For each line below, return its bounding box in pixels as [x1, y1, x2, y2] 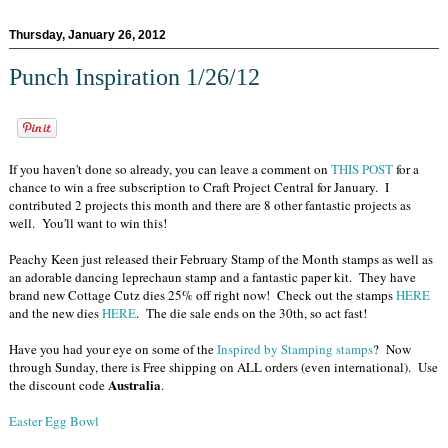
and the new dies [9, 304, 102, 323]
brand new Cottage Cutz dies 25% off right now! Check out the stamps [9, 286, 396, 305]
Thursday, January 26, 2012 [9, 27, 166, 42]
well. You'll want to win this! [9, 214, 167, 233]
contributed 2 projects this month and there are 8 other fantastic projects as [9, 196, 411, 215]
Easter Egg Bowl [9, 412, 99, 431]
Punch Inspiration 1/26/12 [9, 63, 260, 90]
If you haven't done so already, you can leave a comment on [9, 160, 331, 179]
